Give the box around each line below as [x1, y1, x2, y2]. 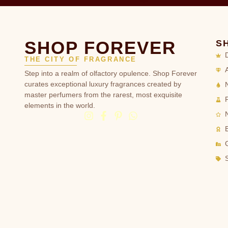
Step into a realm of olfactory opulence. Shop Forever [24, 69, 197, 77]
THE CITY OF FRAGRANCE [24, 55, 137, 63]
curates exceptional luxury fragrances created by [24, 80, 181, 88]
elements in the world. [24, 101, 95, 109]
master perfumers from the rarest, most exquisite [24, 91, 182, 99]
